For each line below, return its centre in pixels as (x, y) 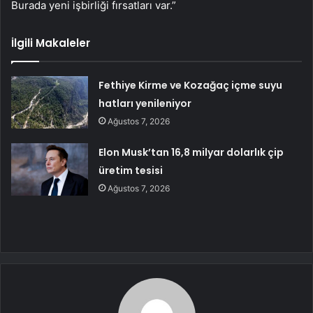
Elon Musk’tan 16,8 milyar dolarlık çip (191, 152)
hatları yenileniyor (145, 103)
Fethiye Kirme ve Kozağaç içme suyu (191, 85)
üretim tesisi (131, 170)
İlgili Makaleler (51, 43)
